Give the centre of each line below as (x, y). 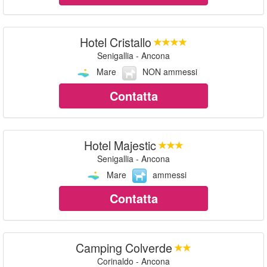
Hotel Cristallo (116, 42)
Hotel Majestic (120, 145)
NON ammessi (170, 72)
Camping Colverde (124, 247)
